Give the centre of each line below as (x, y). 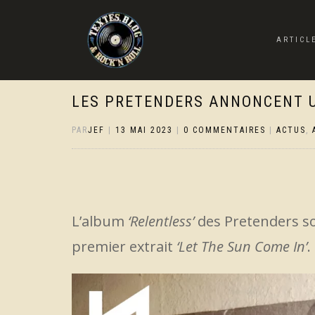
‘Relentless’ (163, 221)
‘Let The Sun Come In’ (242, 246)
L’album (100, 221)
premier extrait (124, 246)
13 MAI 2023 (144, 130)
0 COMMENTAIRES (225, 130)
